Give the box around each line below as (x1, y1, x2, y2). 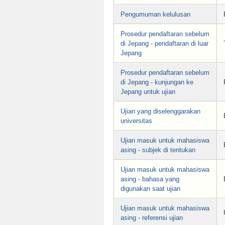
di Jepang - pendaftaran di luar (121, 39, 208, 47)
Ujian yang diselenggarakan (121, 107, 200, 115)
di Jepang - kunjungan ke (121, 78, 193, 86)
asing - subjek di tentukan (121, 146, 195, 154)
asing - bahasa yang (121, 175, 179, 183)
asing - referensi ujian (121, 213, 183, 221)
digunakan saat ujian (121, 184, 180, 192)
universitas (121, 117, 152, 125)
